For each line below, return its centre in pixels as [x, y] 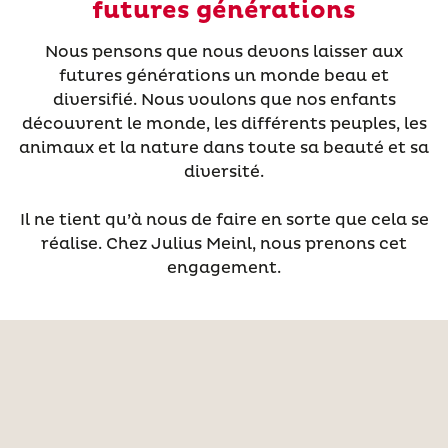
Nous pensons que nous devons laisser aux [224, 52]
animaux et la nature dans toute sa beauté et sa [224, 148]
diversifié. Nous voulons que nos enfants [224, 100]
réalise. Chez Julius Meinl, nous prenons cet [224, 244]
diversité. [224, 172]
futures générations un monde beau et [224, 76]
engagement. [224, 268]
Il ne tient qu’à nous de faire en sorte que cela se [224, 220]
